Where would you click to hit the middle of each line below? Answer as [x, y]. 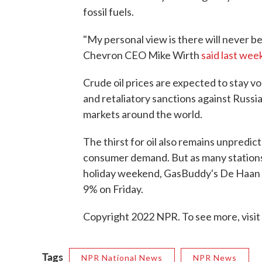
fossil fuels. [108, 11]
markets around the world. [143, 114]
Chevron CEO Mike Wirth [142, 55]
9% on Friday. [113, 189]
